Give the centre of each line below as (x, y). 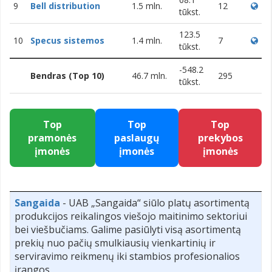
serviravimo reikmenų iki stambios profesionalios (127, 256)
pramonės (53, 138)
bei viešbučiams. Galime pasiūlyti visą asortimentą (128, 229)
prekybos (220, 138)
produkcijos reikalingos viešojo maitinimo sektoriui (131, 216)
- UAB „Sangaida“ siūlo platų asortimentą (155, 202)
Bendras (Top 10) (67, 75)
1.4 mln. (147, 40)
